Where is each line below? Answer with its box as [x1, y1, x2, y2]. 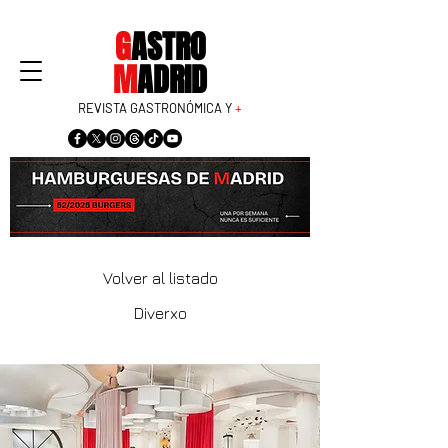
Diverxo [133, 304, 187, 322]
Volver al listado [102, 269, 218, 287]
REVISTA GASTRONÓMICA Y [78, 100, 235, 116]
